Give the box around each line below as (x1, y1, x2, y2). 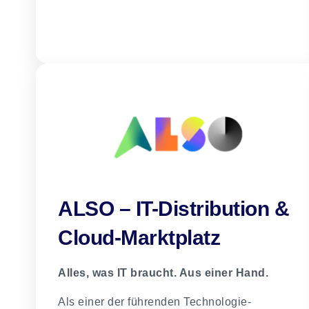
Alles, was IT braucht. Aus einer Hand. (58, 267, 268, 279)
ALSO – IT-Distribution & (58, 197, 289, 221)
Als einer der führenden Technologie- (58, 295, 251, 308)
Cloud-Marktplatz (58, 226, 220, 250)
